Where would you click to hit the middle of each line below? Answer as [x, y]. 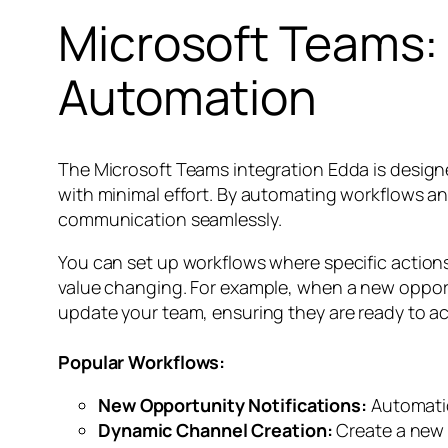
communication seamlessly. [170, 218]
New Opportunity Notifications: [232, 404]
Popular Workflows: [142, 361]
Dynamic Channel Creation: [215, 429]
